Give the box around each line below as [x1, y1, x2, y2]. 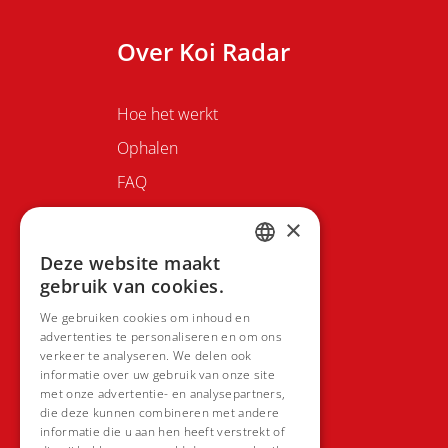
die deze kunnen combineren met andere [40, 404, 280, 421]
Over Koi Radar [117, 34, 290, 68]
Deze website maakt [40, 251, 221, 275]
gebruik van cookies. [40, 274, 224, 298]
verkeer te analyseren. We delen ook [40, 347, 252, 364]
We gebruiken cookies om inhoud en [40, 309, 250, 326]
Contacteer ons [117, 204, 224, 227]
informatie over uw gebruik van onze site [40, 366, 276, 383]
